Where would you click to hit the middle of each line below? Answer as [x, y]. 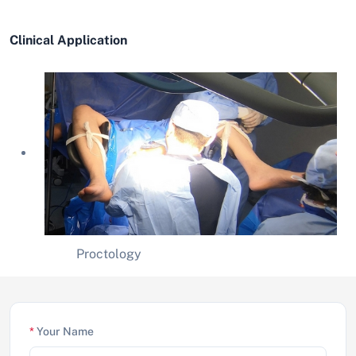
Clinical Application [68, 41]
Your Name [64, 331]
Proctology [88, 253]
